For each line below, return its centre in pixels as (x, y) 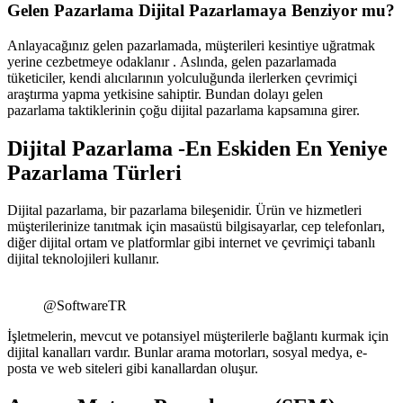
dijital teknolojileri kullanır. (83, 259)
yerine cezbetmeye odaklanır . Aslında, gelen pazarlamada (172, 61)
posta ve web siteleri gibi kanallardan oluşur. (133, 369)
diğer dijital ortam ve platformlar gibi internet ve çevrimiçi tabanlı (191, 243)
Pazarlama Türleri (94, 172)
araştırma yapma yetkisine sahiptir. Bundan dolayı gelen (165, 94)
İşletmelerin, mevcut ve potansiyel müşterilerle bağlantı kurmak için (198, 336)
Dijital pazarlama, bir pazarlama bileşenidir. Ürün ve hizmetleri (184, 210)
